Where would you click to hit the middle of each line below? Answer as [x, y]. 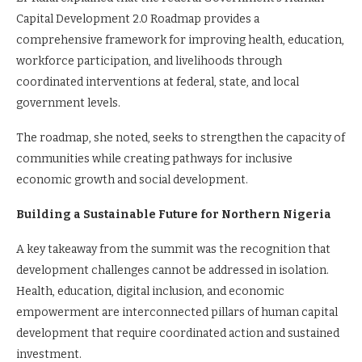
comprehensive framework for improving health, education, [180, 40]
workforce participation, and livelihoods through [149, 61]
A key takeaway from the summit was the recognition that [173, 249]
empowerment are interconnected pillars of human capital [177, 312]
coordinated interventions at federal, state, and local [158, 82]
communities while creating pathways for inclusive [154, 159]
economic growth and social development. [132, 180]
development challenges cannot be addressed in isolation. [173, 270]
